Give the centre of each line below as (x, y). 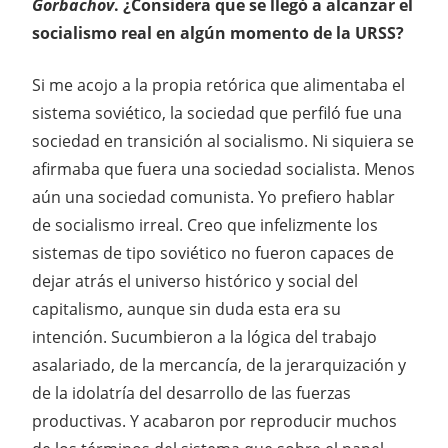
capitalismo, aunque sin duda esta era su (186, 309)
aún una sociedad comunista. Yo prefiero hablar (213, 197)
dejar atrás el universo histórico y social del (195, 281)
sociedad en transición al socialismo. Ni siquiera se (223, 141)
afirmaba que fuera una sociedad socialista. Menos (223, 169)
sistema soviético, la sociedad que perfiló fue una (217, 113)
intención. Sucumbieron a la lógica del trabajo (204, 337)
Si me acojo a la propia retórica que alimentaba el (218, 85)
